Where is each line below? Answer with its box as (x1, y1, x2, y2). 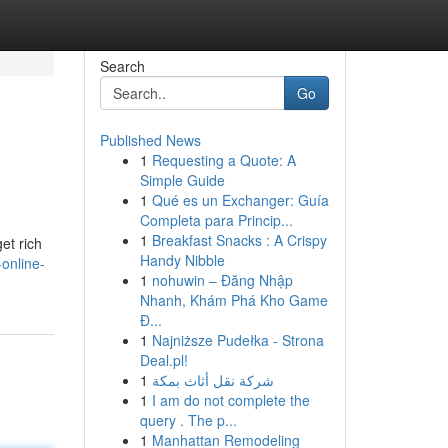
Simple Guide (139, 170, 225, 190)
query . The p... (139, 410, 237, 430)
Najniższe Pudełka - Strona (151, 330, 324, 350)
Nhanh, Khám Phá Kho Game (139, 290, 328, 310)
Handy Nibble (139, 250, 225, 270)
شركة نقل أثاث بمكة (151, 370, 274, 390)
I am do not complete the (151, 390, 310, 410)
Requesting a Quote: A (151, 150, 296, 170)
